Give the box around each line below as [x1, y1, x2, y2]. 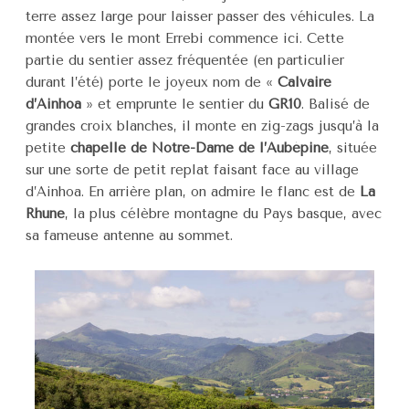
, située [329, 140, 377, 157]
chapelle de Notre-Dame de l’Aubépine [70, 140, 329, 157]
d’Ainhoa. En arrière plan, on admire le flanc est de [26, 184, 360, 201]
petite [26, 140, 70, 157]
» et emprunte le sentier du [86, 96, 268, 113]
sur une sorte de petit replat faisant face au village [26, 162, 359, 179]
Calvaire [278, 74, 331, 91]
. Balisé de [301, 96, 370, 113]
